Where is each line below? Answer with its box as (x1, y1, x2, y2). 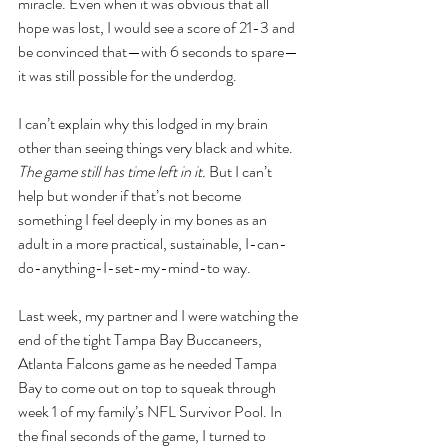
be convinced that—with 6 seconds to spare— (18, 40, 298, 63)
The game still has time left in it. (18, 160, 206, 183)
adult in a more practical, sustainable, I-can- (18, 232, 287, 255)
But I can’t (206, 160, 275, 183)
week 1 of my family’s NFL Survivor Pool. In (18, 400, 285, 423)
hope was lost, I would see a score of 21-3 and (18, 16, 298, 39)
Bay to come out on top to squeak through (18, 376, 279, 399)
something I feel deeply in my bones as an (18, 208, 270, 231)
